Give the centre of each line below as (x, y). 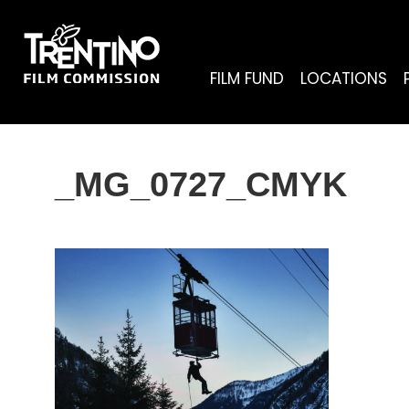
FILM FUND (247, 79)
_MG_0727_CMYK (201, 184)
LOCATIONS (344, 79)
